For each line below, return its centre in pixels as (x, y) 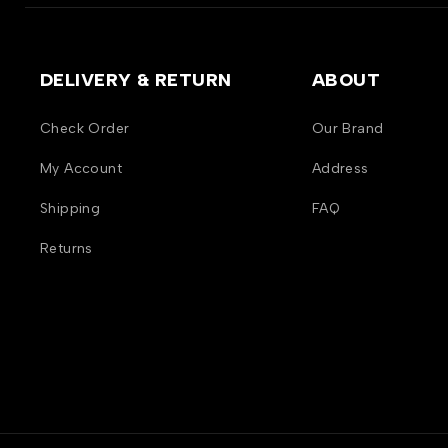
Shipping (70, 209)
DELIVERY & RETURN (136, 80)
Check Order (85, 129)
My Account (81, 169)
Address (340, 169)
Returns (66, 249)
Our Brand (347, 129)
